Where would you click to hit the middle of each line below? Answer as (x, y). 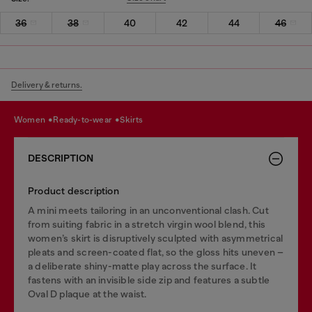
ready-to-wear (86, 120)
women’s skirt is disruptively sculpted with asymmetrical (156, 238)
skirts (134, 120)
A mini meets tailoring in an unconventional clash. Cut (148, 210)
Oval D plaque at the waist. (87, 294)
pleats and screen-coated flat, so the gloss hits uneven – (156, 252)
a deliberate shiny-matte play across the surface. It (142, 266)
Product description (73, 190)
